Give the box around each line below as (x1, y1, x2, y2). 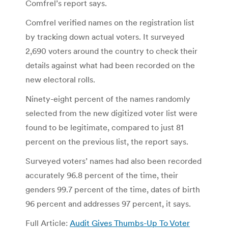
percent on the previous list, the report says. (25, 136, 188, 147)
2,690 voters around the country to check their (25, 45, 197, 56)
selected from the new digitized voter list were (25, 107, 197, 118)
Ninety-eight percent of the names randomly (25, 93, 190, 104)
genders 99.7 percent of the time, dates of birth (25, 184, 200, 194)
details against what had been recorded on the (25, 60, 195, 70)
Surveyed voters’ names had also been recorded (25, 155, 202, 166)
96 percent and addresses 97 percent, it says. (25, 198, 191, 209)
